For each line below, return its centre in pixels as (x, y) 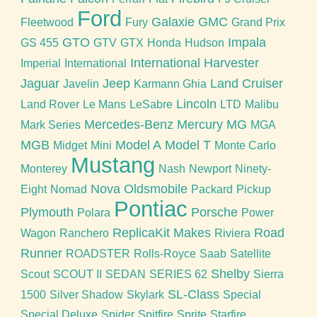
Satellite (250, 253)
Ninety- (253, 168)
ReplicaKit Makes (161, 232)
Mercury (200, 124)
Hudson (204, 42)
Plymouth (47, 212)
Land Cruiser (246, 83)
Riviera (232, 233)
